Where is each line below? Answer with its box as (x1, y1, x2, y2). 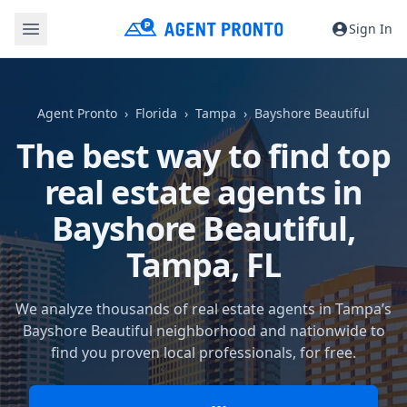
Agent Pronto (37, 104, 117, 122)
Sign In (349, 19, 392, 37)
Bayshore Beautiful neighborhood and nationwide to (22, 321, 385, 341)
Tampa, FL (125, 243, 282, 287)
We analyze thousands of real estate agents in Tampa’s (15, 299, 392, 319)
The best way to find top (16, 134, 391, 178)
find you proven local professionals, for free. (51, 342, 356, 362)
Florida (135, 104, 177, 122)
